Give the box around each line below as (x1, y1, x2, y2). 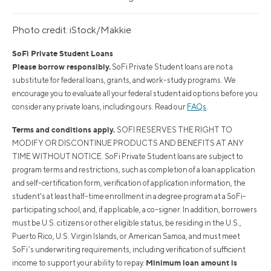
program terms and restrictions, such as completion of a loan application (12, 165, 255, 175)
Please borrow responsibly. (12, 62, 111, 72)
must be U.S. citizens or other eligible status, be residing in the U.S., (12, 218, 241, 228)
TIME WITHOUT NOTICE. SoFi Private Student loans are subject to (12, 152, 243, 162)
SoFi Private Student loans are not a (111, 62, 233, 72)
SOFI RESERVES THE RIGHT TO (117, 125, 232, 135)
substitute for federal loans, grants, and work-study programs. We (12, 76, 236, 85)
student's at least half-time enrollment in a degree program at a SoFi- (12, 192, 246, 201)
